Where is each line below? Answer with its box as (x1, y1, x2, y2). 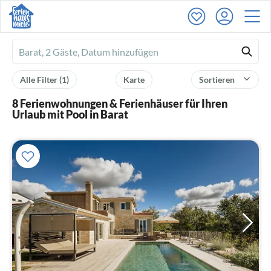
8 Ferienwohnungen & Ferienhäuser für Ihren (12, 97, 227, 110)
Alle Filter (20, 74, 59, 85)
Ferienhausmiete (19, 47, 88, 58)
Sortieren (199, 74, 237, 85)
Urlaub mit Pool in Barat (12, 108, 128, 121)
